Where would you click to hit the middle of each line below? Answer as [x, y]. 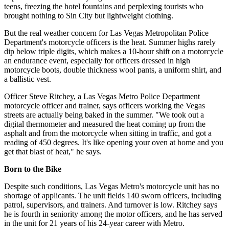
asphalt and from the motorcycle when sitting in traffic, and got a [108, 133]
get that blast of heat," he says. [53, 152]
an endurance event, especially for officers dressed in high [97, 61]
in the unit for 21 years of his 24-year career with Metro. [94, 223]
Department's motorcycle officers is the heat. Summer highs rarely [110, 42]
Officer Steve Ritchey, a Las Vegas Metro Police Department [102, 96]
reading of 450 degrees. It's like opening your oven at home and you [114, 142]
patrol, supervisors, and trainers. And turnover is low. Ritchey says [111, 205]
